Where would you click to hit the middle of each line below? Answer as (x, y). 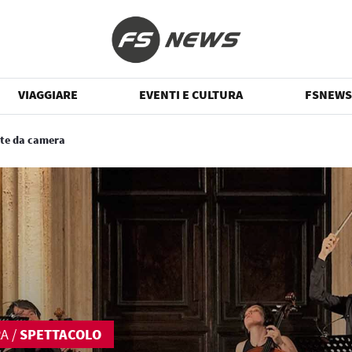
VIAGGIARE (48, 94)
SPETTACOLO (60, 334)
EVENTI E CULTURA (191, 94)
